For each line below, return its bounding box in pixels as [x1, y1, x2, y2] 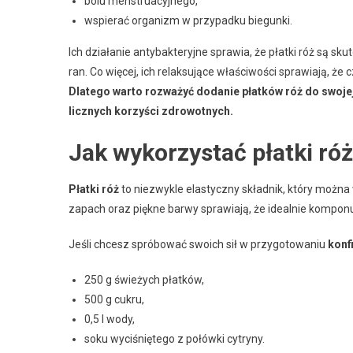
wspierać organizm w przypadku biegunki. [84, 13, 292, 27]
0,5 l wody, [84, 312, 135, 325]
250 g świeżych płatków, [84, 273, 204, 286]
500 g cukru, [84, 292, 144, 306]
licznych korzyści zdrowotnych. [69, 104, 233, 117]
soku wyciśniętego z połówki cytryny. [84, 332, 265, 345]
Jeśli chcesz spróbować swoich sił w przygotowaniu [69, 237, 328, 251]
